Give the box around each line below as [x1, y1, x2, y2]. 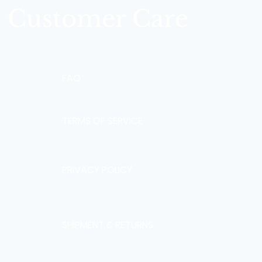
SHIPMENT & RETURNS [62, 218, 153, 232]
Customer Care [7, 4, 188, 33]
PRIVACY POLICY [62, 163, 132, 177]
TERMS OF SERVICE [62, 113, 143, 127]
